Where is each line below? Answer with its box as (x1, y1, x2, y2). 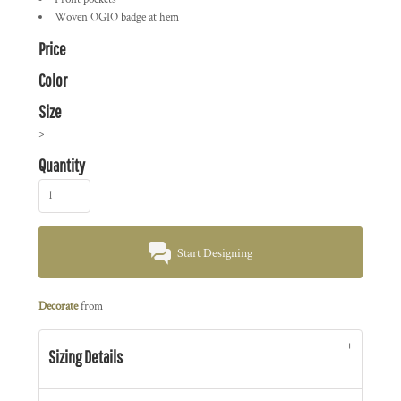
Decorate (38, 299, 78, 314)
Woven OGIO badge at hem (55, 10, 179, 25)
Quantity (38, 155, 85, 175)
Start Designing (177, 245, 253, 262)
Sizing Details (48, 346, 123, 367)
